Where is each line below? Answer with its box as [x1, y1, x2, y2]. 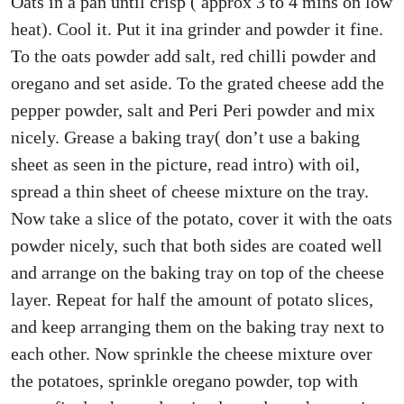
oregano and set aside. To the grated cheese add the [11, 73, 384, 93]
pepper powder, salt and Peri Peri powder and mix [11, 100, 375, 120]
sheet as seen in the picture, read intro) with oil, [11, 154, 360, 174]
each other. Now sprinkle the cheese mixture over [11, 344, 372, 363]
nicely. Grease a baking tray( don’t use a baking [11, 127, 360, 147]
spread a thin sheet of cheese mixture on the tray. [11, 181, 369, 201]
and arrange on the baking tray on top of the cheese [11, 262, 384, 282]
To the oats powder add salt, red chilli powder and [11, 46, 376, 66]
